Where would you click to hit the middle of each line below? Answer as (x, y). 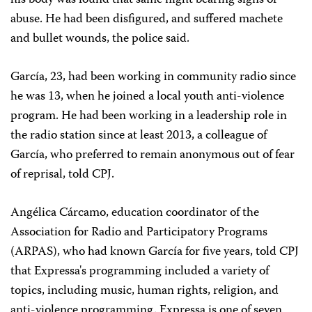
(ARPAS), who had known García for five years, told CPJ (155, 252)
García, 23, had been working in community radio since (153, 77)
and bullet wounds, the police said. (100, 39)
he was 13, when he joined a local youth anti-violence (147, 97)
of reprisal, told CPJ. (62, 175)
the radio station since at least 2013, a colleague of (139, 136)
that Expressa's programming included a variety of (140, 272)
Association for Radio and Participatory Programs (139, 233)
